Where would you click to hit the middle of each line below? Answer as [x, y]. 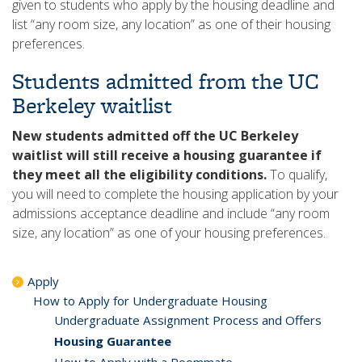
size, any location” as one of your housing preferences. [169, 233]
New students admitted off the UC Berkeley [155, 136]
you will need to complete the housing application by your [175, 194]
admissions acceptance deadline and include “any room [171, 213]
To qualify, [297, 175]
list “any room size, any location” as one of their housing [171, 24]
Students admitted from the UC [166, 81]
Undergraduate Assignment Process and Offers [188, 320]
